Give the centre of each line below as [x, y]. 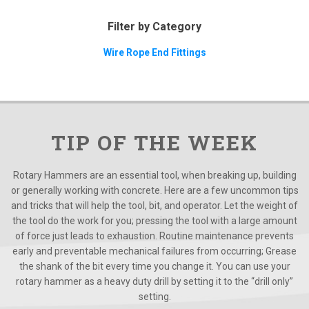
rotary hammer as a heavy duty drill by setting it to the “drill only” [154, 282]
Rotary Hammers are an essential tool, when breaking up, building [154, 176]
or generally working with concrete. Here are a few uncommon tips [154, 191]
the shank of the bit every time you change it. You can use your [154, 267]
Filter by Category [154, 27]
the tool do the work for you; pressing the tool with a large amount [154, 221]
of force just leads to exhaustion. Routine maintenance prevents [154, 236]
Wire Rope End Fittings [154, 53]
